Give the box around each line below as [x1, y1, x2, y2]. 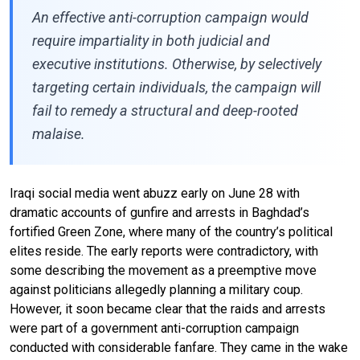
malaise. [32, 125, 85, 142]
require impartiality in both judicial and [32, 31, 270, 49]
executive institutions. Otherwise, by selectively [32, 55, 321, 72]
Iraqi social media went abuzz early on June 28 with [10, 185, 300, 201]
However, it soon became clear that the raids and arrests [10, 301, 325, 317]
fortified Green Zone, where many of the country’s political [10, 223, 333, 239]
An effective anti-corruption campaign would [32, 8, 309, 26]
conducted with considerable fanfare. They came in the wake [10, 339, 348, 355]
